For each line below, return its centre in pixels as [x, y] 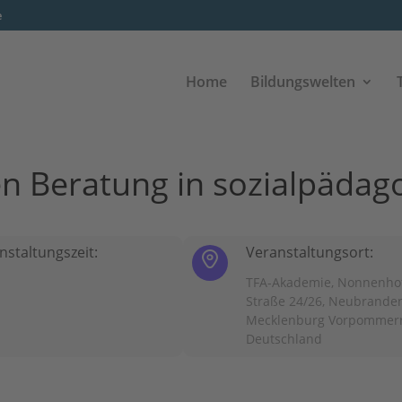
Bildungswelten [302, 81]
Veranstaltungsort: [309, 252]
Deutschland [284, 339]
